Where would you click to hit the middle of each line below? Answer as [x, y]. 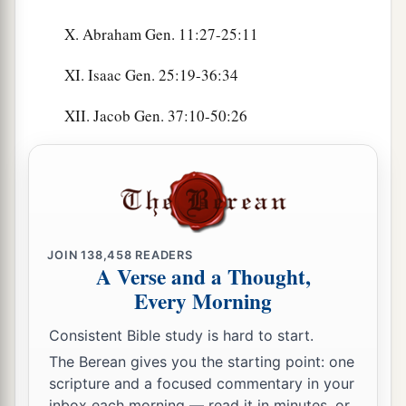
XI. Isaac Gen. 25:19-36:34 [151, 75]
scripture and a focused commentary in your [202, 384]
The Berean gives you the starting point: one [202, 362]
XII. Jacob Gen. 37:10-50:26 [156, 116]
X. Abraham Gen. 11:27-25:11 [161, 34]
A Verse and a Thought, [203, 277]
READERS [162, 255]
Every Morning [203, 301]
